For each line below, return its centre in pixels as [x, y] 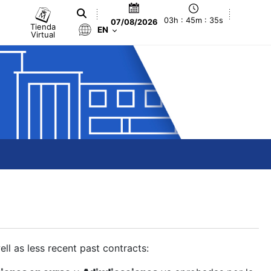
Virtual [43, 34]
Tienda [43, 26]
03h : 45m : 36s [194, 21]
